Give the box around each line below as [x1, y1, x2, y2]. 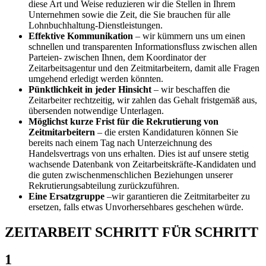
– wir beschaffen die [151, 84, 230, 94]
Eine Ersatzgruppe [28, 191, 104, 201]
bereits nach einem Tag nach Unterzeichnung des [28, 137, 212, 148]
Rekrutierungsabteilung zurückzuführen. [28, 180, 179, 191]
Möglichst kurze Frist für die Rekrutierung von [28, 116, 218, 126]
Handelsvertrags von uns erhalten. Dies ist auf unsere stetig [28, 148, 249, 159]
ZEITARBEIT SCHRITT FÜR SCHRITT [5, 224, 258, 240]
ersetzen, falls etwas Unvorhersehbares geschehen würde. [28, 201, 243, 212]
